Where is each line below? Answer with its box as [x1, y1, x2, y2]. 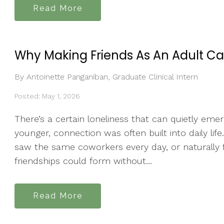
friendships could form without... [14, 155, 152, 166]
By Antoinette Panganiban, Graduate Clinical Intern [14, 71, 198, 81]
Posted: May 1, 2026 [14, 91, 80, 100]
